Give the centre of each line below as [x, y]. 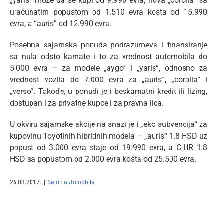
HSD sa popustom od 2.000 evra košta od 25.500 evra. [103, 159]
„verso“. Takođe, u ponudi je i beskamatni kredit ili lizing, [108, 92]
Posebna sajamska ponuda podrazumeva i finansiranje [108, 45]
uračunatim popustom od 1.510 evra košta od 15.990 [108, 12]
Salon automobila [71, 182]
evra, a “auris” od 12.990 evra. [61, 24]
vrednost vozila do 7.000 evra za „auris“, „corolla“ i [108, 80]
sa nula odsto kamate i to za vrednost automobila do [108, 57]
